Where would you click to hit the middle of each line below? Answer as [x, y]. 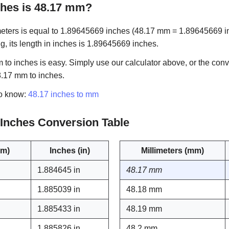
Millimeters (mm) [173, 151]
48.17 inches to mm [63, 94]
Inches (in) [70, 151]
